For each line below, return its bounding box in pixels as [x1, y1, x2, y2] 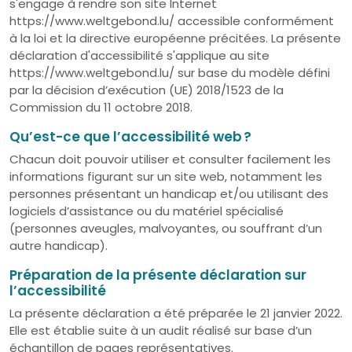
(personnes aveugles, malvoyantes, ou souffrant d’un [9, 220, 322, 236]
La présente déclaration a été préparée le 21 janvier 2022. [9, 305, 343, 321]
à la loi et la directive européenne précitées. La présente [9, 30, 341, 46]
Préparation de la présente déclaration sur [9, 266, 306, 284]
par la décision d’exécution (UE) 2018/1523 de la [9, 82, 284, 98]
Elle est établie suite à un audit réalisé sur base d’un [9, 322, 312, 339]
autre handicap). [9, 237, 108, 254]
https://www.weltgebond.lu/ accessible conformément [9, 13, 334, 29]
